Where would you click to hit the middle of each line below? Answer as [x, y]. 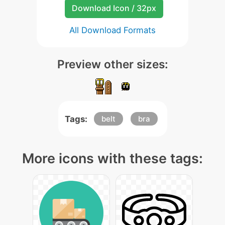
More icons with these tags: [113, 158]
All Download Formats [113, 30]
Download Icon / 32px [114, 8]
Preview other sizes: [113, 64]
